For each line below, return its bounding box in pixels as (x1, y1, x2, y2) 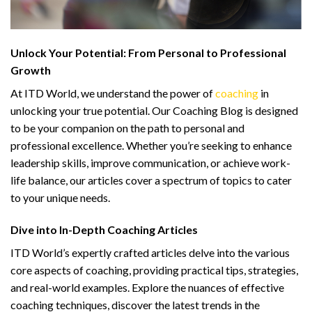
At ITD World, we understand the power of (10, 86, 215, 100)
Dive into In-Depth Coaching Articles (10, 222, 198, 236)
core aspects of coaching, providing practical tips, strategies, (10, 263, 298, 276)
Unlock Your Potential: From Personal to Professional (10, 45, 286, 59)
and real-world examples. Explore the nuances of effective (10, 280, 284, 294)
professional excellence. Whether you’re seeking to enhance (10, 138, 292, 152)
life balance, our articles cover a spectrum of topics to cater (10, 173, 292, 187)
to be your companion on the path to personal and (10, 120, 244, 134)
